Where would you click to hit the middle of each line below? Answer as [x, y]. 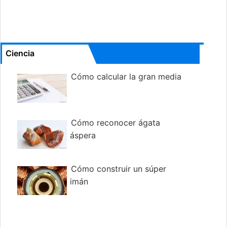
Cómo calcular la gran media [126, 77]
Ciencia [20, 53]
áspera [83, 136]
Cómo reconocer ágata [115, 123]
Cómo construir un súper [118, 169]
